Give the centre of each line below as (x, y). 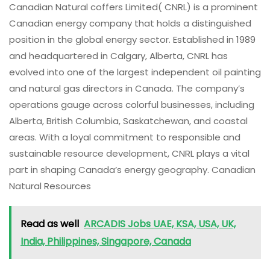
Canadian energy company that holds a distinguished (130, 23)
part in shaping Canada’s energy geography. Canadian (132, 169)
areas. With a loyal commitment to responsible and (125, 137)
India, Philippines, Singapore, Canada (106, 241)
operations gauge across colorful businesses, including (132, 104)
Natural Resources (50, 186)
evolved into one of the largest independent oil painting (135, 72)
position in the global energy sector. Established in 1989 (132, 39)
